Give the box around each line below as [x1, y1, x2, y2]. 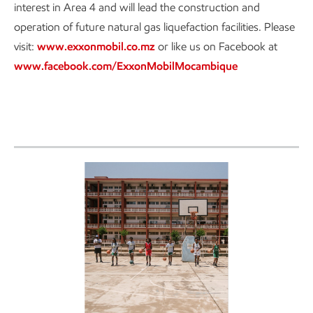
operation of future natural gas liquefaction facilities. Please [14, 20, 295, 34]
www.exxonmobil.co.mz [37, 40, 155, 53]
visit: [14, 40, 37, 53]
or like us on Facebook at [155, 40, 277, 53]
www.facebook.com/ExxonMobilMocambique [14, 59, 238, 73]
